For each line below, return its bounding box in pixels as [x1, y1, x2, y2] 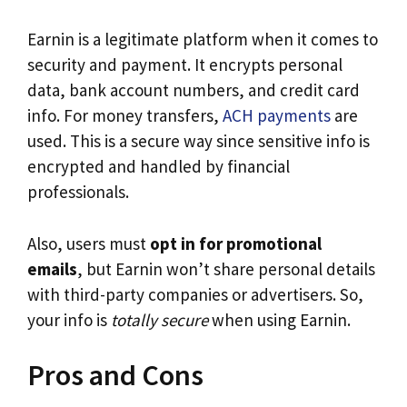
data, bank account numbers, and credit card [27, 79, 360, 102]
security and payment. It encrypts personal [27, 54, 342, 76]
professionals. [27, 181, 129, 203]
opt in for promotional [150, 232, 322, 254]
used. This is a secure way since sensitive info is [27, 130, 370, 153]
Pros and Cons [27, 357, 203, 394]
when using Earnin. [208, 308, 351, 331]
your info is [27, 308, 111, 331]
